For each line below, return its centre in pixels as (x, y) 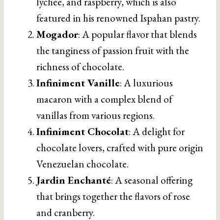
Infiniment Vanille (78, 83)
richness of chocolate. (80, 67)
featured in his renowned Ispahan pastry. (118, 18)
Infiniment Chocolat (82, 131)
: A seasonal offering (152, 180)
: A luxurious (146, 83)
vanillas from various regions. (96, 115)
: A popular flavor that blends (137, 34)
